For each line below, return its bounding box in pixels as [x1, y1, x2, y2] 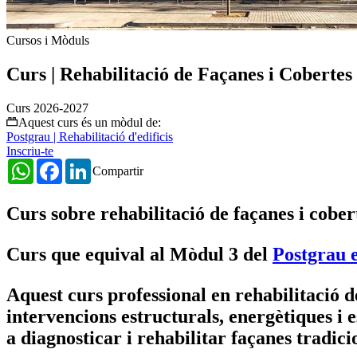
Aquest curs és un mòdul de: [18, 116, 161, 130]
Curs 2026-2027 [6, 101, 88, 116]
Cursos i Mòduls [6, 33, 89, 48]
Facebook [62, 158, 112, 172]
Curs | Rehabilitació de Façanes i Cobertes [6, 64, 352, 85]
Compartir [92, 164, 143, 178]
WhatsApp [33, 158, 88, 172]
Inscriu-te [6, 144, 53, 159]
